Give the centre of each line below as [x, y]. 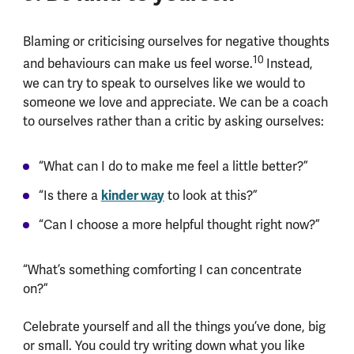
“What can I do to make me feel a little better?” [173, 166]
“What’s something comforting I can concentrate [162, 269]
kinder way [132, 195]
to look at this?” [211, 195]
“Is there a [70, 195]
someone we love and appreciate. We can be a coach [175, 102]
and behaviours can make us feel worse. [137, 64]
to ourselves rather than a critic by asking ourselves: [173, 121]
